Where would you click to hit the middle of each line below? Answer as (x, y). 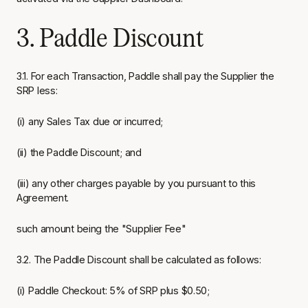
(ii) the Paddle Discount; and (79, 152)
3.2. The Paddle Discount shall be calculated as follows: (139, 260)
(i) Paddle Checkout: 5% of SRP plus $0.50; (113, 290)
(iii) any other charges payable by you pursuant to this (136, 183)
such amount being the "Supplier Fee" (101, 229)
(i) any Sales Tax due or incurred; (90, 121)
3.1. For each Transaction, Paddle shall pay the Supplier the (145, 76)
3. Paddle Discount (110, 37)
